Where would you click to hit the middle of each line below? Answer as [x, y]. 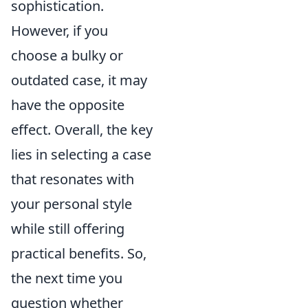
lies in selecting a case [81, 154]
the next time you [67, 278]
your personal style [71, 203]
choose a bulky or [67, 55]
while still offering [68, 228]
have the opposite [68, 104]
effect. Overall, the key [82, 129]
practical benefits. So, [79, 253]
